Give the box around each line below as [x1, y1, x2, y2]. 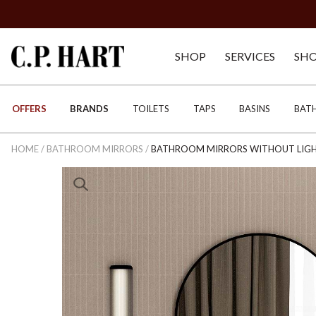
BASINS [239, 103, 271, 114]
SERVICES [225, 49, 276, 63]
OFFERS [11, 103, 47, 114]
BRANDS [70, 103, 109, 114]
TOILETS [132, 103, 169, 114]
